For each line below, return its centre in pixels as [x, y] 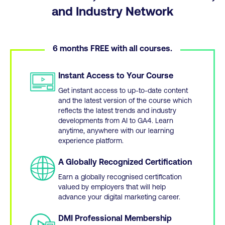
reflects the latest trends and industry [117, 110]
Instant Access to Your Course [116, 75]
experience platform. [91, 140]
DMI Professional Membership [115, 217]
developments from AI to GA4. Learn [116, 120]
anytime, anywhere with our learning [116, 130]
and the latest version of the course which [125, 100]
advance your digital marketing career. [119, 196]
